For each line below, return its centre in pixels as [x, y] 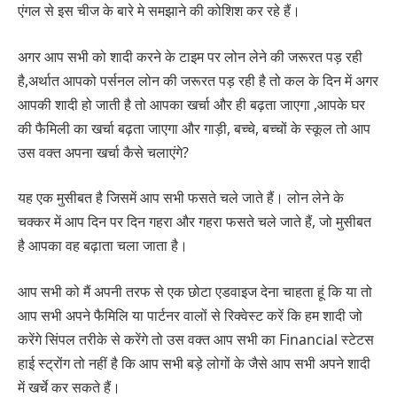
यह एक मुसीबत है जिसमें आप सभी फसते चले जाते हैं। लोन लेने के [181, 198]
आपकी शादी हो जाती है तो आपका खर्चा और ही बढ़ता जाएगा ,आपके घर [191, 104]
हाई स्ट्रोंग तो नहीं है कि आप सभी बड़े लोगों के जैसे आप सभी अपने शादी [194, 363]
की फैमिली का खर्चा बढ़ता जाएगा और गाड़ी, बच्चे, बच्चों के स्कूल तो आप [194, 128]
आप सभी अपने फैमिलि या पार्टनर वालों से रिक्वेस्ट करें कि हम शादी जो [190, 315]
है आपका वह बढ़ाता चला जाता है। [103, 246]
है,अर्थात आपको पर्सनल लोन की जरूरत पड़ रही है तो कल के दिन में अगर [198, 80]
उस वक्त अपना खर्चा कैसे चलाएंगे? [103, 152]
